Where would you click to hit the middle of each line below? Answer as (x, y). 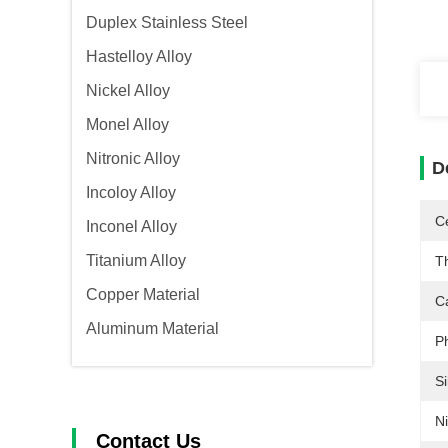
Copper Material (143, 294)
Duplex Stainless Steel (167, 22)
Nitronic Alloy (133, 158)
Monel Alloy (127, 124)
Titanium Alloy (136, 260)
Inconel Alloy (131, 226)
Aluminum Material (152, 328)
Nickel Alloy (128, 90)
